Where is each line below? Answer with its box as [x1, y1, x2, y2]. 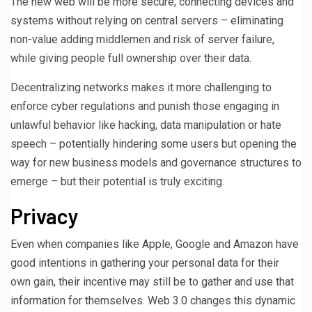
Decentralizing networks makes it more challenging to [10, 80, 272, 94]
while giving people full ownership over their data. [10, 51, 251, 65]
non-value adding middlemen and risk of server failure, [10, 32, 274, 46]
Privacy [10, 203, 79, 228]
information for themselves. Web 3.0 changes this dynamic [10, 293, 295, 307]
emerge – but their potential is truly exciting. [10, 174, 224, 188]
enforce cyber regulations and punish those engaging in [10, 99, 279, 113]
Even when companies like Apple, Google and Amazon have [10, 237, 299, 251]
